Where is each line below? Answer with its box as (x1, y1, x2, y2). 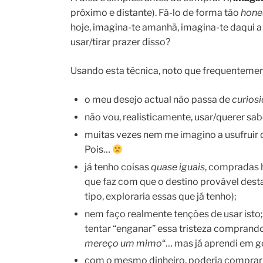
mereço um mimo (85, 237, 162, 249)
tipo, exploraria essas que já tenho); (85, 190, 237, 202)
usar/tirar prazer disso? (70, 36, 170, 48)
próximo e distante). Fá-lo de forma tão (70, 7, 241, 19)
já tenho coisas (85, 161, 151, 173)
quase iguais (151, 161, 205, 173)
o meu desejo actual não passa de (85, 94, 232, 106)
